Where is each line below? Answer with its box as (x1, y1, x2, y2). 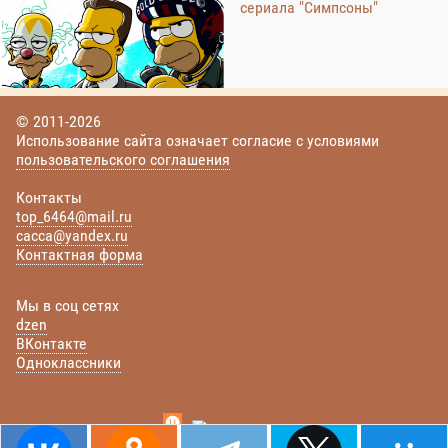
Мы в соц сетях (16, 296, 119, 316)
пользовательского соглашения (16, 150, 230, 170)
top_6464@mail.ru (16, 207, 132, 227)
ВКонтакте (16, 334, 87, 354)
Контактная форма (16, 245, 143, 265)
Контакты (16, 188, 82, 208)
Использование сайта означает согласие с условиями (16, 131, 379, 151)
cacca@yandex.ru (16, 226, 128, 246)
